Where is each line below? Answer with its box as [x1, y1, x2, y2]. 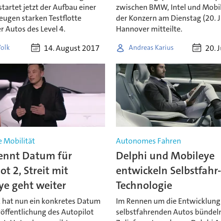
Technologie [116, 178, 173, 193]
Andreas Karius [129, 43, 174, 52]
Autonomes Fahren [116, 136, 182, 147]
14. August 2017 [43, 42, 100, 53]
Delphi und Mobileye [116, 148, 215, 163]
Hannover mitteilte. [116, 23, 183, 34]
